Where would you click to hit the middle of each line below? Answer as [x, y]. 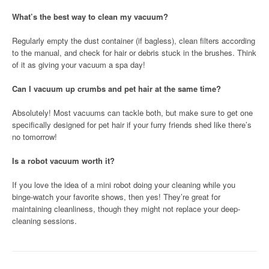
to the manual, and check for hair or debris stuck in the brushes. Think [134, 53]
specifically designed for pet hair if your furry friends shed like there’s [132, 125]
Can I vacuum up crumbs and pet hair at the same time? [116, 89]
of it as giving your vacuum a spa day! [79, 65]
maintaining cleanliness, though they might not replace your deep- [126, 209]
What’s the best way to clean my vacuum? [90, 17]
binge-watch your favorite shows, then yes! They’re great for [116, 197]
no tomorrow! [35, 137]
